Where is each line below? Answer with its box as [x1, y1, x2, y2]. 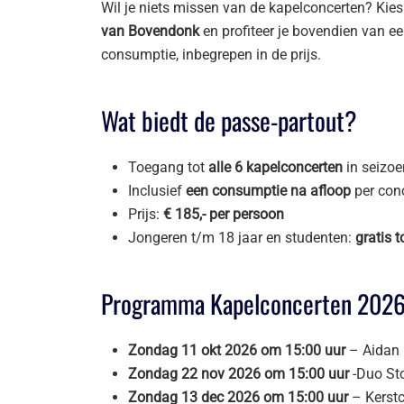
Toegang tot [128, 159, 208, 176]
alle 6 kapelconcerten [208, 159, 343, 176]
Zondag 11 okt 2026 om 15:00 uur [128, 342, 345, 359]
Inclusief [128, 182, 186, 199]
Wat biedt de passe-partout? [101, 102, 357, 139]
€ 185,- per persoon [163, 206, 284, 223]
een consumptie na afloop [186, 182, 351, 199]
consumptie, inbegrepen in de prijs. [101, 46, 321, 63]
